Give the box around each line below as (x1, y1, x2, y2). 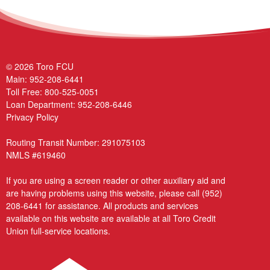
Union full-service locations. (6, 224, 110, 237)
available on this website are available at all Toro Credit (6, 212, 216, 224)
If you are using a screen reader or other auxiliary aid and (6, 174, 225, 186)
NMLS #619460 (6, 148, 66, 161)
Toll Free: (6, 85, 45, 98)
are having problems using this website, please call (6, 186, 202, 199)
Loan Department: (6, 98, 78, 110)
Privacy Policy (6, 110, 58, 123)
